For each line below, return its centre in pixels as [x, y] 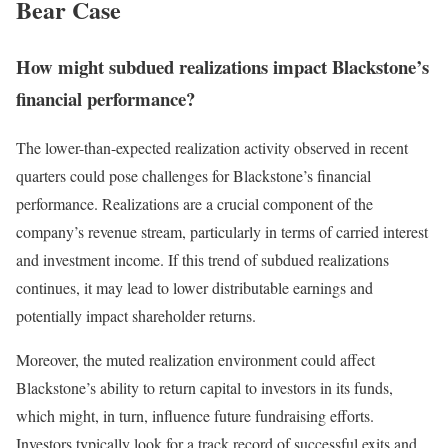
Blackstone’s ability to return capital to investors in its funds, [204, 387]
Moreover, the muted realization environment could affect [195, 359]
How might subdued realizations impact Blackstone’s [222, 67]
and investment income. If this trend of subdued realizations [202, 259]
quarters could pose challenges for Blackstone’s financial [193, 175]
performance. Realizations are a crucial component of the [194, 203]
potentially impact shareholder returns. [136, 315]
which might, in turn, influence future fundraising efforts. [195, 415]
